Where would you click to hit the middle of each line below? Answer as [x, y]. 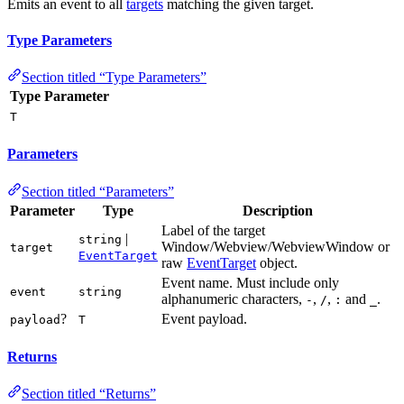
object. [277, 262]
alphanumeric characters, [234, 298]
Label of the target [213, 230]
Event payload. [204, 318]
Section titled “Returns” [89, 394]
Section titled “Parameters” [98, 191]
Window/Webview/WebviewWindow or [275, 246]
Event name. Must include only [250, 282]
